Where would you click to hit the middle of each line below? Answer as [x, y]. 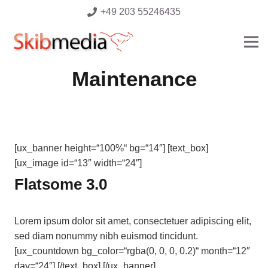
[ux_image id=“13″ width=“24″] [78, 163]
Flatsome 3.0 [61, 184]
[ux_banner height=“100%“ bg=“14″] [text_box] [111, 148]
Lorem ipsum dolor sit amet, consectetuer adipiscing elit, [133, 221]
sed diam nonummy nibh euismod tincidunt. [106, 236]
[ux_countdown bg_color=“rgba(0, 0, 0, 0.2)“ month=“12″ [132, 251]
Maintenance [134, 79]
